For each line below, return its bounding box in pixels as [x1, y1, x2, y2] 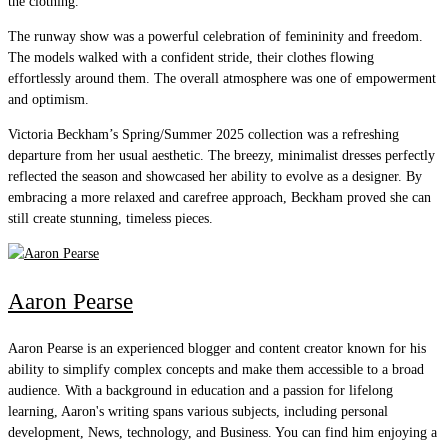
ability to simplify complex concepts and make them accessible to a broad [8, 362, 424, 378]
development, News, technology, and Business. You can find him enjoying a [8, 425, 437, 441]
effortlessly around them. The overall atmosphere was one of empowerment [8, 70, 436, 86]
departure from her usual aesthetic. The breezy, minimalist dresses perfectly [8, 147, 435, 163]
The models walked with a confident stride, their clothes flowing [8, 49, 374, 65]
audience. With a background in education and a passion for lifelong [8, 383, 393, 399]
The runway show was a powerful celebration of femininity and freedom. [8, 28, 423, 44]
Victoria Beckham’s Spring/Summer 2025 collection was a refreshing [8, 126, 399, 142]
